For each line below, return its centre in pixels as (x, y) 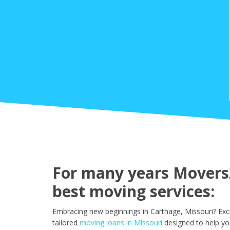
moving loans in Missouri (121, 223)
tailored (65, 223)
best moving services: (133, 191)
